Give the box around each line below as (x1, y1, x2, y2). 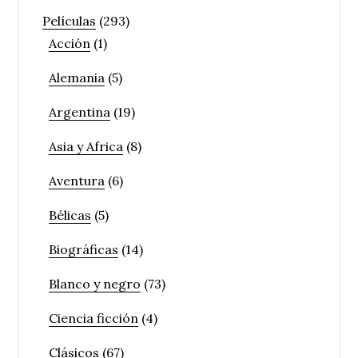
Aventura (49, 173, 105, 189)
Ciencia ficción (49, 310, 139, 327)
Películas (42, 13, 97, 30)
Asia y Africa (49, 138, 124, 155)
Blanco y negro (49, 276, 141, 292)
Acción (49, 35, 91, 52)
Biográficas (49, 241, 119, 258)
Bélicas (49, 207, 92, 224)
